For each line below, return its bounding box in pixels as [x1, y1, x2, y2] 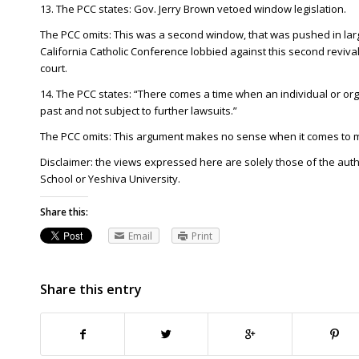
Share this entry [40, 280, 142, 299]
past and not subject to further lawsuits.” [40, 103, 237, 118]
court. [40, 60, 67, 75]
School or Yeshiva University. [40, 171, 180, 186]
